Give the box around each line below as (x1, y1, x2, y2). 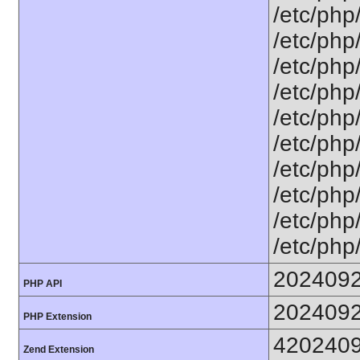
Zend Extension (23, 344, 94, 355)
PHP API (23, 278, 62, 289)
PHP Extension (23, 311, 92, 322)
